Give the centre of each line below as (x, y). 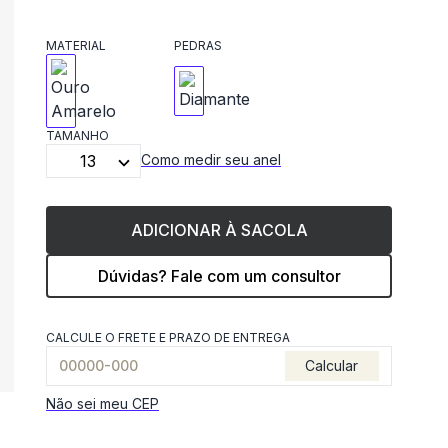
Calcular (332, 365)
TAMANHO (77, 135)
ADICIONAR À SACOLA (219, 230)
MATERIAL (76, 45)
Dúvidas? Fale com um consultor (219, 276)
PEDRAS (198, 45)
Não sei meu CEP (102, 403)
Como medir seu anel (211, 159)
